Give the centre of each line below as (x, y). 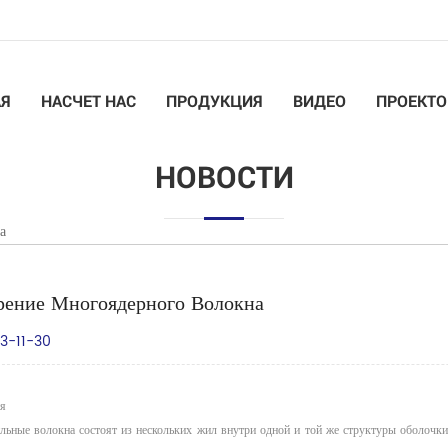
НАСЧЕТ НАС (88, 100)
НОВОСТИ (224, 176)
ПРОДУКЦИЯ (214, 100)
